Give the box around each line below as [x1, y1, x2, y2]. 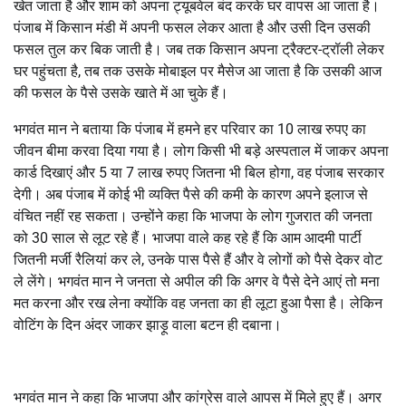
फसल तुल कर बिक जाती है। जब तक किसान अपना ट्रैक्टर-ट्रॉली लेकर [14, 40, 384, 58]
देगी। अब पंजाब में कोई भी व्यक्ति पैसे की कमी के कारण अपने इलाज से [14, 185, 368, 203]
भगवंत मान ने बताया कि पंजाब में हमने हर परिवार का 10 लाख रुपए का [14, 120, 366, 138]
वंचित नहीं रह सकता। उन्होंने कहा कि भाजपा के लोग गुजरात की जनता [14, 207, 372, 225]
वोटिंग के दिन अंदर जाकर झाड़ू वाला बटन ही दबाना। [14, 315, 282, 333]
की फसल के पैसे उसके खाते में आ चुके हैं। [14, 83, 228, 101]
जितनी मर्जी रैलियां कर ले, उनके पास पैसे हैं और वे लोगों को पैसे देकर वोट [14, 250, 382, 268]
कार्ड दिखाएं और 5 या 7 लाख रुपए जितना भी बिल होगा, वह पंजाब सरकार [14, 163, 384, 181]
